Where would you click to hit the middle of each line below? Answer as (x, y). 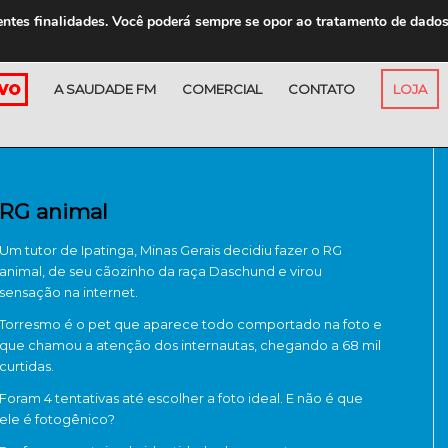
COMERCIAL (222, 89)
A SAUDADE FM (105, 89)
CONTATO (321, 89)
